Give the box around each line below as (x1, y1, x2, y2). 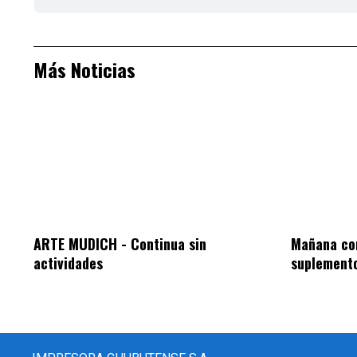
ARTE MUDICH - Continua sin (33, 233, 206, 254)
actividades (33, 252, 103, 273)
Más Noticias (33, 55, 135, 84)
